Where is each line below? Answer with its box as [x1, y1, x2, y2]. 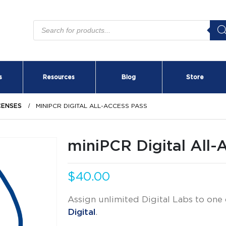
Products [33, 20, 73, 29]
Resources [43, 74, 75, 80]
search [33, 28, 61, 37]
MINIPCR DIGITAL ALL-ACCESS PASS [36, 102, 147, 109]
